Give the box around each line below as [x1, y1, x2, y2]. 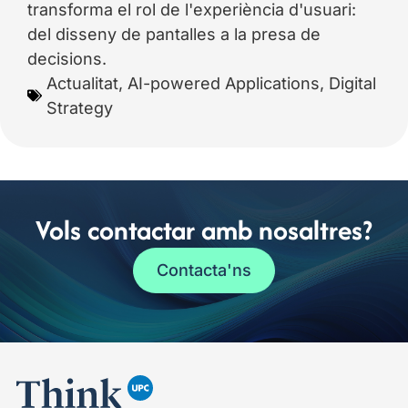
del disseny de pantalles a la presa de [27, 24, 321, 44]
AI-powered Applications [127, 73, 320, 93]
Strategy [46, 97, 113, 117]
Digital [329, 73, 376, 93]
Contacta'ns [157, 260, 251, 280]
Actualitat [46, 73, 118, 93]
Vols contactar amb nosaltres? [36, 209, 372, 250]
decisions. [27, 48, 107, 68]
